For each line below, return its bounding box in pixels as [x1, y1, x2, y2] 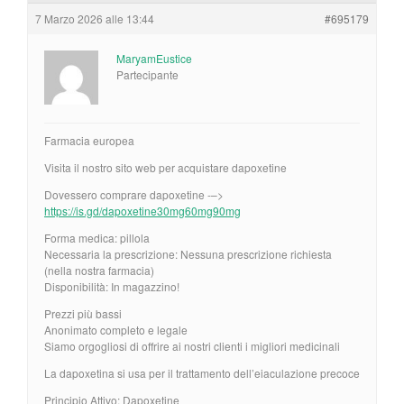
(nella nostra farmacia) [44, 262, 154, 278]
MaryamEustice [116, 50, 192, 66]
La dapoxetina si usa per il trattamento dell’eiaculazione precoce [44, 364, 360, 381]
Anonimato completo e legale [44, 321, 188, 337]
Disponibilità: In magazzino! [44, 278, 179, 294]
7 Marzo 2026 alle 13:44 [35, 10, 154, 26]
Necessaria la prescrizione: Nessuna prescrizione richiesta [44, 245, 332, 262]
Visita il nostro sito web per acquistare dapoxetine [44, 159, 287, 175]
